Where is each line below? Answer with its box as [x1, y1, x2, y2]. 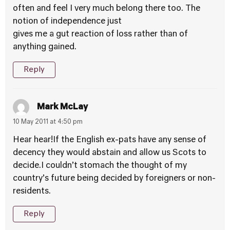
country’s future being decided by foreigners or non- [13, 175, 216, 183]
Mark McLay [37, 103, 88, 111]
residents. [13, 187, 51, 196]
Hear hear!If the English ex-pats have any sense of [13, 136, 206, 144]
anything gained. [13, 43, 76, 51]
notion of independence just [13, 17, 122, 26]
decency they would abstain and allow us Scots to [13, 149, 206, 157]
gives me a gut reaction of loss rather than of [13, 30, 188, 39]
